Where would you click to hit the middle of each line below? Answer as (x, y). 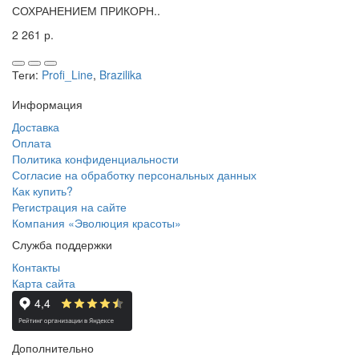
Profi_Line (67, 74)
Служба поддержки (62, 244)
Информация (47, 104)
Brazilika (121, 74)
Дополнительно (53, 347)
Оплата (32, 142)
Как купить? (42, 190)
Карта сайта (44, 282)
